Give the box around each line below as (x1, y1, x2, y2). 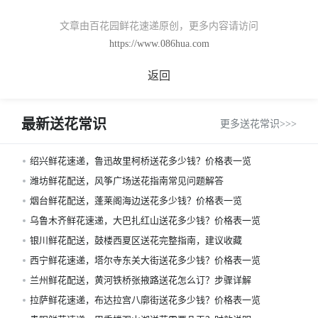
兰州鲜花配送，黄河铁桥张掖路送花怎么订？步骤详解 (30, 275, 251, 285)
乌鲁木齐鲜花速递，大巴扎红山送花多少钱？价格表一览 (30, 215, 261, 226)
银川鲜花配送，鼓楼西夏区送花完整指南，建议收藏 (30, 235, 242, 246)
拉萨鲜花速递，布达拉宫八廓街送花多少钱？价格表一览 (30, 295, 261, 305)
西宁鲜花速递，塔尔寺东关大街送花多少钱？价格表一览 (30, 255, 261, 265)
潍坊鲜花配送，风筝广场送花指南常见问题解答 (30, 175, 224, 186)
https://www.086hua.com (109, 38, 209, 49)
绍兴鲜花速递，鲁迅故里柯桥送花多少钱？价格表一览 (30, 155, 251, 166)
